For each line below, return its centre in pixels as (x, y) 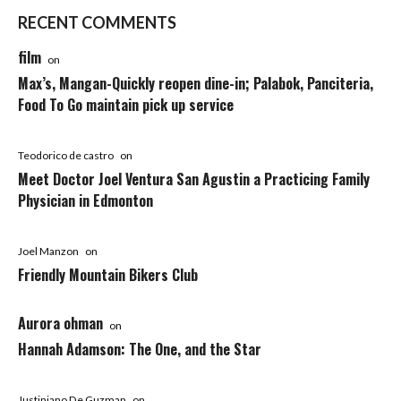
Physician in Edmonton (85, 200)
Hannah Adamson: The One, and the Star (140, 349)
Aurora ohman (60, 323)
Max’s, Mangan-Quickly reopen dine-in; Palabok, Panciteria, (196, 83)
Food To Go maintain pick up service (126, 104)
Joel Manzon (48, 251)
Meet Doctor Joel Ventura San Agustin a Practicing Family (194, 179)
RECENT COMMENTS (97, 22)
